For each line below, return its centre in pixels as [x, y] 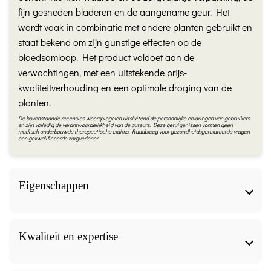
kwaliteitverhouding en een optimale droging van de [125, 88]
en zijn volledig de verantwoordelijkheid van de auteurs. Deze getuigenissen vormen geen [126, 125]
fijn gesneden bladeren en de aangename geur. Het [124, 12]
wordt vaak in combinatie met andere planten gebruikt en [135, 27]
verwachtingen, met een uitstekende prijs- [103, 73]
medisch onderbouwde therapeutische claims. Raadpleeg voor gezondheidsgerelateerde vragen [134, 132]
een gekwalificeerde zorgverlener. [58, 139]
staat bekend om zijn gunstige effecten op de [110, 42]
